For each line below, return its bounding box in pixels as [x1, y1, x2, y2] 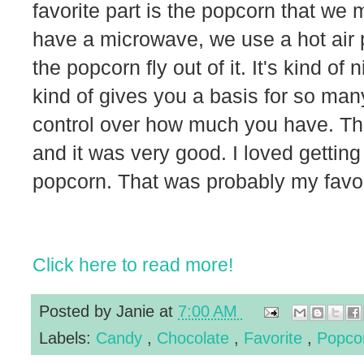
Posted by [39, 301, 116, 320]
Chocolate [157, 327, 234, 347]
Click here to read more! [32, 253, 233, 275]
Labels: [39, 327, 96, 347]
